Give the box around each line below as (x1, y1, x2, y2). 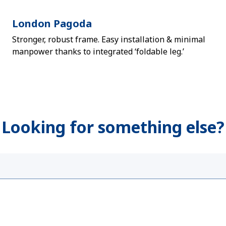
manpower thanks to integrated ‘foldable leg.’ (12, 46, 184, 57)
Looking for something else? (2, 116, 224, 138)
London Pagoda (12, 17, 92, 30)
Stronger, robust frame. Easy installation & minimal (12, 34, 205, 45)
